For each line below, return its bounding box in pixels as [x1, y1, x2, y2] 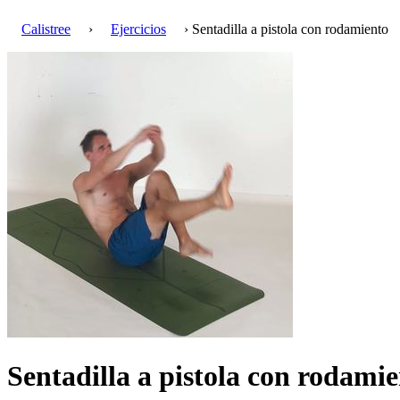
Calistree [21, 21, 71, 37]
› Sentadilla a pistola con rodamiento [180, 21, 388, 37]
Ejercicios [111, 21, 166, 37]
